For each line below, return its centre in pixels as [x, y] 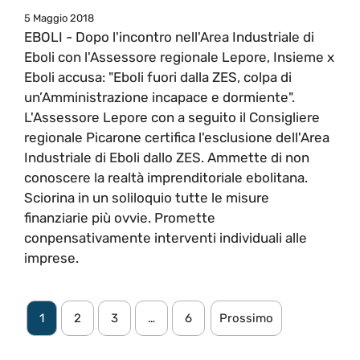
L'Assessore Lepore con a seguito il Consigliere [172, 117]
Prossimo [246, 318]
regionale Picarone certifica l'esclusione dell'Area [177, 137]
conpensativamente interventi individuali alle [166, 237]
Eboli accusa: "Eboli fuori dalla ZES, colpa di [158, 77]
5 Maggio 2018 [59, 18]
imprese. [51, 258]
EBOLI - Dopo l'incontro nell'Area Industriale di [169, 37]
